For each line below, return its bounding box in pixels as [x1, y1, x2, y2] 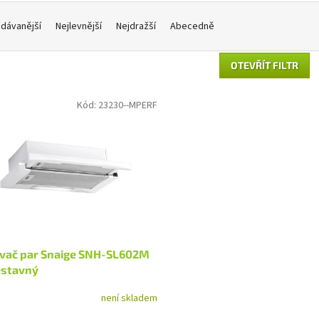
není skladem [100, 291, 157, 306]
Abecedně [170, 19, 214, 34]
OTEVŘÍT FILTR [231, 59, 298, 72]
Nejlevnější [56, 19, 102, 34]
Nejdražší [116, 19, 156, 34]
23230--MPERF [98, 98, 157, 113]
